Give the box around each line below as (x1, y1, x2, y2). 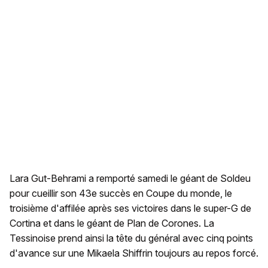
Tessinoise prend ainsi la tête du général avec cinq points (10, 232, 253, 244)
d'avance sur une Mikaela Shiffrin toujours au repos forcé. (10, 246, 258, 259)
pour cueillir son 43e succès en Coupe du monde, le (10, 187, 232, 199)
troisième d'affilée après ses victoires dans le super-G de (10, 202, 251, 214)
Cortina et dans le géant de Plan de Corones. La (10, 217, 214, 229)
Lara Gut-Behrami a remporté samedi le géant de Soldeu (10, 172, 251, 184)
